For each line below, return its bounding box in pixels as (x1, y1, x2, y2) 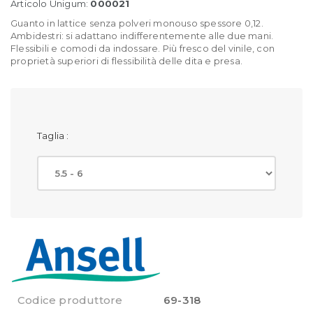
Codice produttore (17, 293, 123, 307)
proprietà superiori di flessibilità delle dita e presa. (10, 54, 243, 66)
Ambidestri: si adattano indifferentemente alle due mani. (10, 29, 274, 41)
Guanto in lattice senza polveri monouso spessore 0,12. (10, 17, 263, 29)
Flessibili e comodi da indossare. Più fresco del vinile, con (10, 42, 275, 54)
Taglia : (37, 129, 71, 141)
